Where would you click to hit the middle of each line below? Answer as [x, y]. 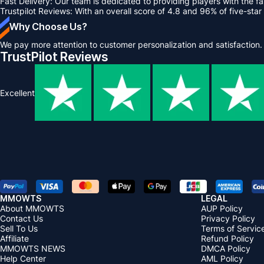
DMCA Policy [226, 248]
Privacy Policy [228, 218]
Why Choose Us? [48, 27]
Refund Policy [227, 238]
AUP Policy [222, 208]
